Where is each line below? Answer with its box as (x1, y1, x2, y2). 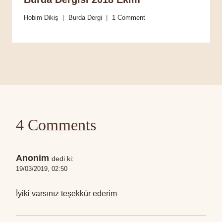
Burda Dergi (68, 14, 102, 22)
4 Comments (16, 116, 96, 134)
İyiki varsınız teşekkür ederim (16, 189, 117, 198)
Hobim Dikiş (24, 14, 58, 22)
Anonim (16, 153, 49, 164)
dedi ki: (52, 155, 74, 163)
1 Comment (112, 14, 145, 22)
